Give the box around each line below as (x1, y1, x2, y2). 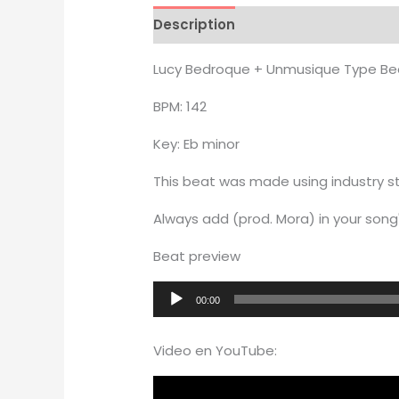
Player (152, 306, 193, 326)
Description (153, 15, 236, 35)
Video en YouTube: (153, 340, 278, 360)
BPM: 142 (153, 96, 208, 116)
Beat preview (153, 246, 241, 265)
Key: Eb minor (153, 134, 240, 153)
